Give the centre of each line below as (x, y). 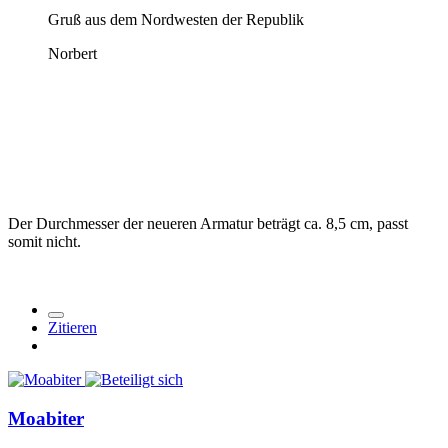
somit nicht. (44, 242)
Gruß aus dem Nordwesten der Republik (176, 20)
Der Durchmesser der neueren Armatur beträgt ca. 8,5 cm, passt (208, 224)
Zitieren (72, 328)
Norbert (72, 54)
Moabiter (46, 419)
